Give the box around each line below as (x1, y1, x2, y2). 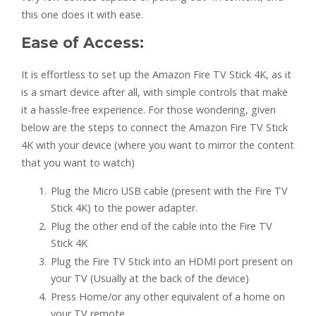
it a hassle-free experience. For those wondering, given (21, 103, 276, 117)
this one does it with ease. (21, 8, 143, 22)
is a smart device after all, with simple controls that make (21, 85, 288, 99)
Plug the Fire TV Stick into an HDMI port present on (51, 255, 293, 269)
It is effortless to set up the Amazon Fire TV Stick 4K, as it (21, 68, 291, 82)
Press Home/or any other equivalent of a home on (51, 290, 285, 304)
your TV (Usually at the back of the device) (51, 272, 249, 286)
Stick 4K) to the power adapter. (51, 201, 197, 215)
